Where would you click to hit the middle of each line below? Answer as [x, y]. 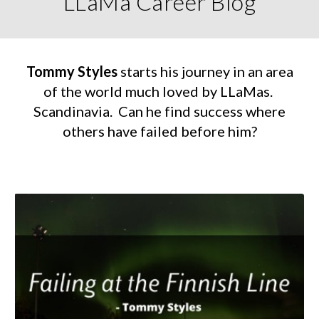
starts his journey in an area [206, 71]
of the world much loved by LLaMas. [159, 91]
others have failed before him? [159, 131]
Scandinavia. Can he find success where [159, 111]
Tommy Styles [72, 71]
